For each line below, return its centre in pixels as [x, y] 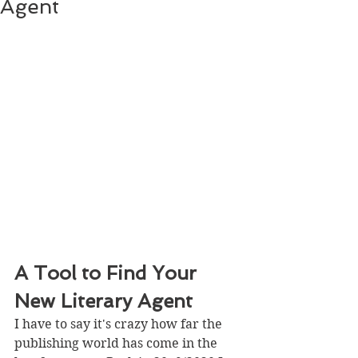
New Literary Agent [103, 301]
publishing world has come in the [117, 343]
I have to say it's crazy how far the [120, 324]
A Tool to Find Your [108, 273]
